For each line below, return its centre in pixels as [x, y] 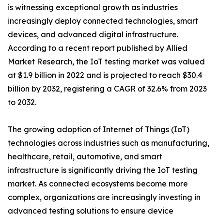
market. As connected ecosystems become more [98, 184]
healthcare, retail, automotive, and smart [85, 157]
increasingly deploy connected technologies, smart [103, 21]
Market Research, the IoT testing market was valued [106, 62]
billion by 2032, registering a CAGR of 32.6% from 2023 [107, 89]
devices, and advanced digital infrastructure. [93, 35]
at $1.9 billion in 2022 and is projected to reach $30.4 [105, 75]
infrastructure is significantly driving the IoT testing [103, 170]
